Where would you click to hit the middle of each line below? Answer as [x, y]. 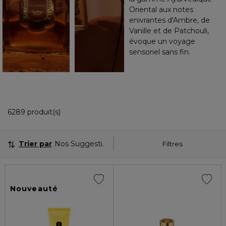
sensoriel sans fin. [160, 52]
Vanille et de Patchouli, [169, 31]
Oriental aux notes [161, 9]
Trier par [35, 144]
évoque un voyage [162, 41]
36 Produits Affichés [95, 111]
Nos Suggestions [84, 144]
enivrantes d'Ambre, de [169, 20]
